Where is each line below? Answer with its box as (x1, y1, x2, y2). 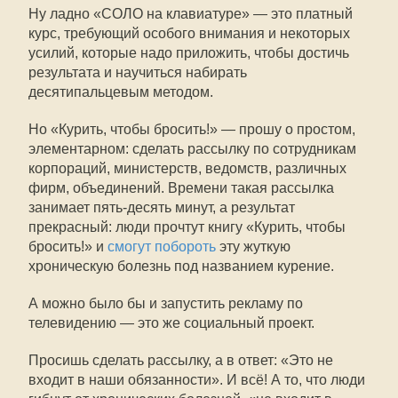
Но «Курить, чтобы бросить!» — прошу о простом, (28, 122, 355, 137)
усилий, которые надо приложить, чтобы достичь (28, 45, 349, 60)
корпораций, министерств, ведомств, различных (28, 161, 346, 176)
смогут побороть (107, 239, 216, 254)
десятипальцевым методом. (28, 84, 213, 99)
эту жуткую (216, 239, 291, 254)
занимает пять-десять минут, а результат (28, 200, 295, 215)
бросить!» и (28, 239, 107, 254)
